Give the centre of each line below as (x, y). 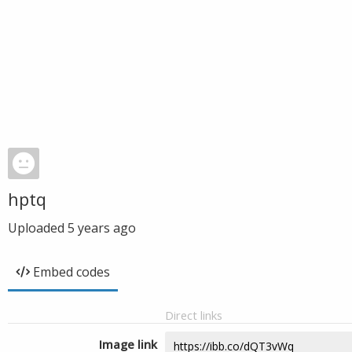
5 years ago (102, 228)
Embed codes (71, 272)
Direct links (194, 315)
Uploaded (38, 228)
